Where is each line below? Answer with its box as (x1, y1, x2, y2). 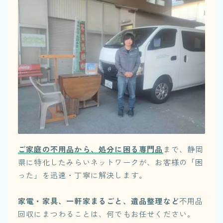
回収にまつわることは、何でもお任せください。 (18, 208, 196, 220)
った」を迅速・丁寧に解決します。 (18, 169, 147, 181)
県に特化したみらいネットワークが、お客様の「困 (18, 156, 204, 168)
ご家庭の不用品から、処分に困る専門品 (18, 143, 163, 155)
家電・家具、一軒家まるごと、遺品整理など (18, 195, 179, 207)
